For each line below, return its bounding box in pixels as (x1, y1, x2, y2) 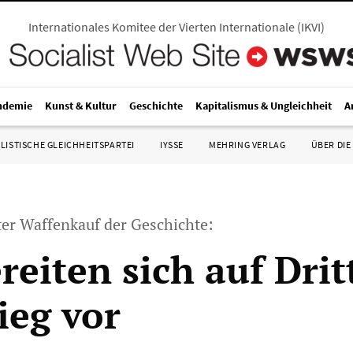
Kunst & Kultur (45, 98, 117, 113)
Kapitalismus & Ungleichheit (195, 98, 332, 113)
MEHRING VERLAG (209, 139, 286, 150)
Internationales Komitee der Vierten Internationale (28, 19, 295, 35)
